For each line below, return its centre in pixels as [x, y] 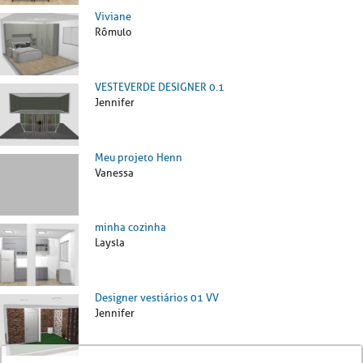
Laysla [110, 243]
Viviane [113, 17]
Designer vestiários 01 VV [157, 297]
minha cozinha [130, 228]
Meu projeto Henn [139, 157]
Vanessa [114, 173]
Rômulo [113, 32]
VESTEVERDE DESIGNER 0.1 [160, 87]
